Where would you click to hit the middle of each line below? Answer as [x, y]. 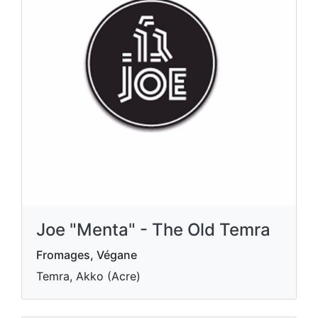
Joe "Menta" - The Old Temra [153, 230]
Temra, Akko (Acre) [88, 276]
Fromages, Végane [87, 255]
